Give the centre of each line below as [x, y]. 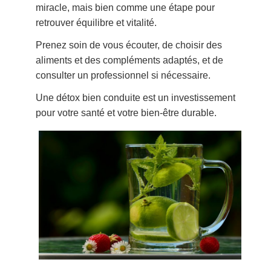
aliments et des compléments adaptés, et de [130, 60]
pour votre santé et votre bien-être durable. [126, 113]
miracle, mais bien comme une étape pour [126, 8]
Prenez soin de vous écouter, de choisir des [129, 45]
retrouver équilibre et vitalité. [96, 23]
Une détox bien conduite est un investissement [136, 98]
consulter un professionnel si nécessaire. [123, 76]
